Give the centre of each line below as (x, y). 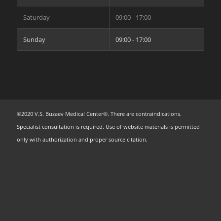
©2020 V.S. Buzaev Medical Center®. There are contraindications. (99, 114)
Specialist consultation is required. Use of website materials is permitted (108, 127)
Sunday (34, 40)
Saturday (36, 18)
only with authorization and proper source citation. (82, 140)
